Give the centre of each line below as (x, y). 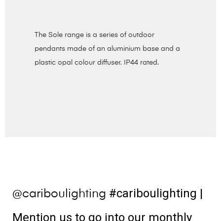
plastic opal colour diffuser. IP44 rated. (97, 62)
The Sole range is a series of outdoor (94, 35)
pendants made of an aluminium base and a (107, 49)
